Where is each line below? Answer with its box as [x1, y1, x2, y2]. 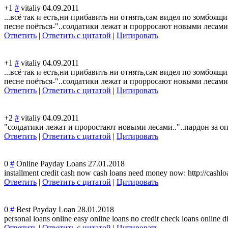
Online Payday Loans [16, 159, 86, 168]
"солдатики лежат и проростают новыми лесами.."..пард [4, 123, 201, 132]
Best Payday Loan [16, 205, 75, 214]
